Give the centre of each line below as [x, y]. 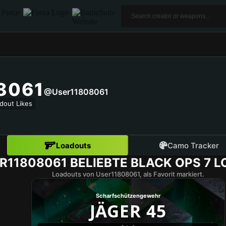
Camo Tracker [193, 145]
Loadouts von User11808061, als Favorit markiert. [128, 174]
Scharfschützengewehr [128, 196]
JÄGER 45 [128, 211]
